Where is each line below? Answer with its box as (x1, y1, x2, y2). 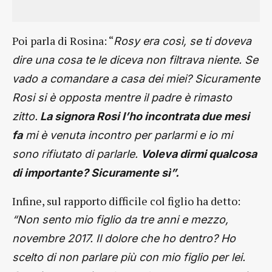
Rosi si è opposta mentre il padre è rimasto (12, 91, 232, 104)
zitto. (12, 110, 38, 123)
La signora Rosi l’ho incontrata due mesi (38, 110, 250, 123)
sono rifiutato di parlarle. (12, 148, 141, 160)
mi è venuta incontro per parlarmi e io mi (22, 129, 233, 141)
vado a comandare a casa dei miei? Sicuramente (12, 72, 260, 85)
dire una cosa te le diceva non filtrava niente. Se (12, 53, 258, 66)
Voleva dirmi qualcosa (141, 148, 257, 160)
